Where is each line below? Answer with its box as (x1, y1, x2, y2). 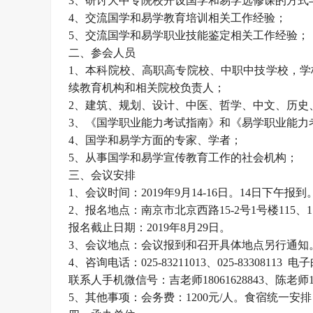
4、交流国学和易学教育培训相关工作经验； (68, 12, 286, 24)
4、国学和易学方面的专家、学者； (68, 134, 242, 146)
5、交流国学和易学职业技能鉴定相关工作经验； (68, 29, 309, 41)
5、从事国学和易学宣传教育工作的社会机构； (68, 152, 298, 163)
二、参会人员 (68, 47, 136, 59)
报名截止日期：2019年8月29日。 (68, 221, 231, 233)
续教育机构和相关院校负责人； (68, 82, 225, 94)
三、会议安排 (68, 169, 136, 181)
